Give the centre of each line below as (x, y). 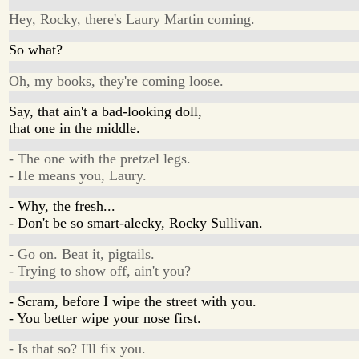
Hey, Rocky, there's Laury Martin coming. (132, 20)
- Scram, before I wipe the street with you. (133, 301)
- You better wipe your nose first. (105, 318)
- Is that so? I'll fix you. (78, 349)
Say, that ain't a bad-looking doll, (106, 111)
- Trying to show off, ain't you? (100, 270)
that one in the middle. (75, 128)
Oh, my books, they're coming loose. (117, 81)
